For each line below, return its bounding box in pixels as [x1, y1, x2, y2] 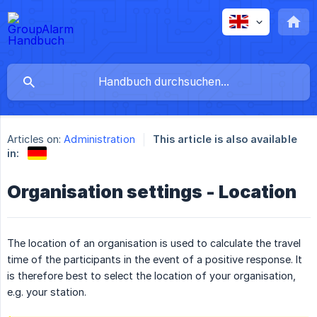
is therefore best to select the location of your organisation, [7, 269, 296, 282]
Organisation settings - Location [7, 180, 296, 202]
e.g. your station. [7, 285, 86, 298]
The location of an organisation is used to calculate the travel [7, 236, 301, 249]
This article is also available [152, 133, 297, 146]
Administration [64, 133, 135, 146]
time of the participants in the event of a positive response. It [7, 253, 302, 265]
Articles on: [7, 133, 62, 146]
